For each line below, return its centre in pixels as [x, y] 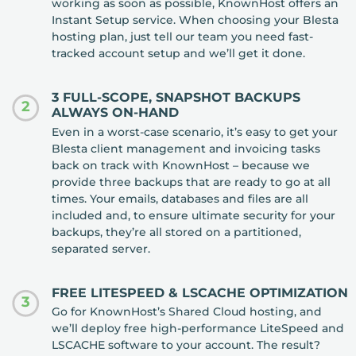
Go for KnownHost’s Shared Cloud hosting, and [187, 312]
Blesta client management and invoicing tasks [186, 148]
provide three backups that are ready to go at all [192, 182]
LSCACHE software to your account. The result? [186, 345]
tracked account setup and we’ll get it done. [179, 54]
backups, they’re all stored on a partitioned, [177, 232]
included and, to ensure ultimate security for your [194, 215]
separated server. [101, 248]
